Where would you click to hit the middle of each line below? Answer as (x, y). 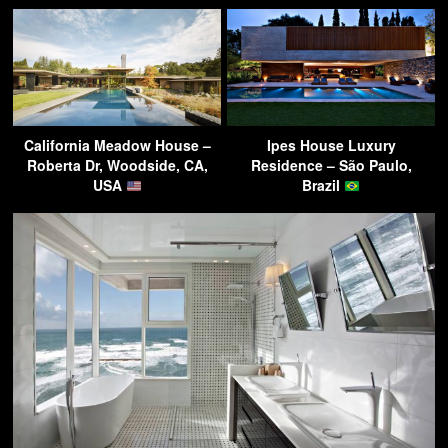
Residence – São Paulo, (331, 165)
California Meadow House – (117, 145)
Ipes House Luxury (331, 145)
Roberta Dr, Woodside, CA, (117, 165)
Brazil (323, 185)
